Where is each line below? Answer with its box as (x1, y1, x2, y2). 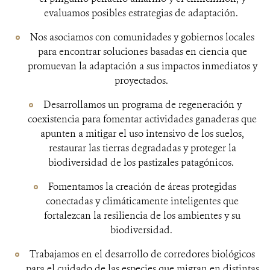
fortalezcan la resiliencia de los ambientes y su (44, 209, 240, 222)
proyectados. (114, 74, 171, 87)
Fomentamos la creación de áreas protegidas (48, 180, 236, 193)
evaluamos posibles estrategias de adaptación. (44, 7, 240, 19)
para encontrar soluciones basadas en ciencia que (37, 45, 247, 58)
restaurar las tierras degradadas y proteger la (48, 142, 236, 154)
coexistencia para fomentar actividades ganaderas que (28, 113, 257, 125)
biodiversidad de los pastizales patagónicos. (48, 156, 236, 169)
